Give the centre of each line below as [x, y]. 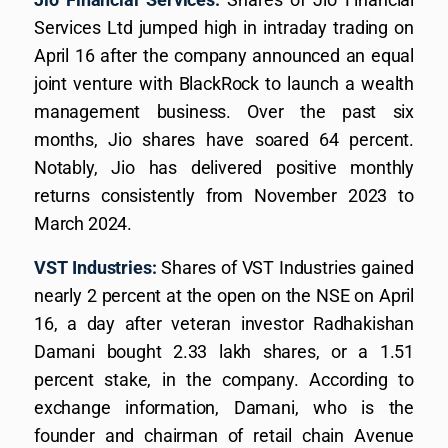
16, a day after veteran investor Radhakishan [224, 323]
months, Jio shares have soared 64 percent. [224, 139]
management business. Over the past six [224, 111]
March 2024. [83, 223]
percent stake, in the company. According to [224, 379]
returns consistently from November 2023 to [224, 195]
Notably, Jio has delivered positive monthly [224, 167]
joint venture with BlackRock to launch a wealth [224, 83]
